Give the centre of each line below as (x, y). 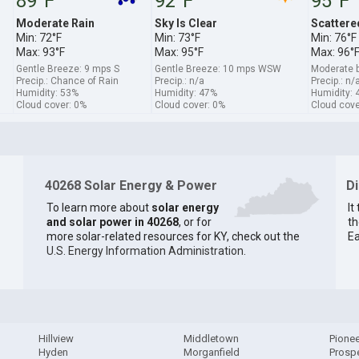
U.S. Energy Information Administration (145, 251)
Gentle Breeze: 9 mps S (67, 69)
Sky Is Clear (186, 23)
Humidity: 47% (186, 93)
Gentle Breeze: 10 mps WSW (218, 69)
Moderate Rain (55, 23)
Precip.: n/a (179, 81)
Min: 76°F (333, 37)
